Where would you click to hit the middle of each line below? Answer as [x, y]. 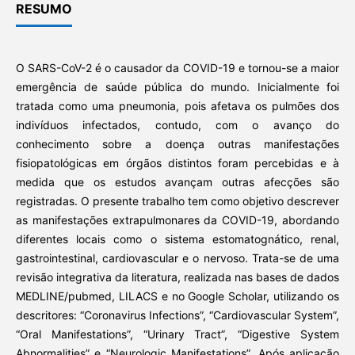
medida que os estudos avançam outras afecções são [177, 181]
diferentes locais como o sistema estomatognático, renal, [177, 239]
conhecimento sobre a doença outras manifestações [177, 143]
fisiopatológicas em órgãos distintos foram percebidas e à [177, 162]
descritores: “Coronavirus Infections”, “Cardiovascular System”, [177, 315]
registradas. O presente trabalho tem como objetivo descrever [177, 200]
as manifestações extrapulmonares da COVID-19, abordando [177, 219]
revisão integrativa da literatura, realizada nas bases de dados [177, 277]
